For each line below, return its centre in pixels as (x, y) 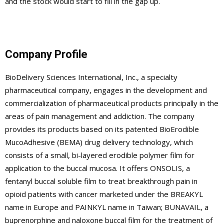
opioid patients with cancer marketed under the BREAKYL (104, 194)
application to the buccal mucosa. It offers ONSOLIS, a (97, 168)
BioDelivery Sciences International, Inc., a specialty (91, 77)
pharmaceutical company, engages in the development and (106, 90)
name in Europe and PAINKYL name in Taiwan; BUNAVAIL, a (107, 207)
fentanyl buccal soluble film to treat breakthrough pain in (101, 181)
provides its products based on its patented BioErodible (102, 129)
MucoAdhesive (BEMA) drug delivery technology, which (99, 142)
